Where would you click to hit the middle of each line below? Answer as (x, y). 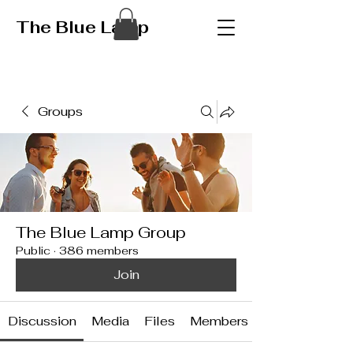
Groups (60, 111)
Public (33, 250)
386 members (99, 250)
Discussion (42, 321)
